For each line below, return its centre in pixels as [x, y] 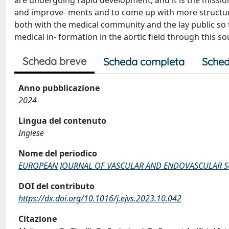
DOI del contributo [56, 186]
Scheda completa [144, 62]
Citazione [38, 219]
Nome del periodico [58, 153]
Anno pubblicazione [59, 88]
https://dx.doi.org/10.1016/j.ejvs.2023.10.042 [100, 198]
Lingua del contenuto [62, 121]
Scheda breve [54, 61]
